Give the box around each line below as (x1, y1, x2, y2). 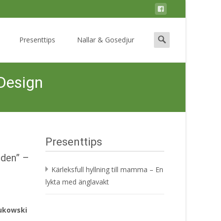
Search (153, 32, 175, 41)
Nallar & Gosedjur (77, 35, 134, 44)
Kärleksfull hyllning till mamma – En (51, 165, 163, 174)
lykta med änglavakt (45, 177, 109, 186)
